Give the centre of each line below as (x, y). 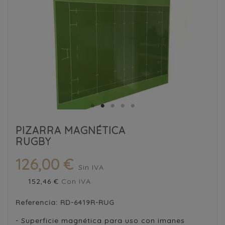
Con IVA (76, 181)
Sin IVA (91, 167)
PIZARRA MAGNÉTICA (71, 130)
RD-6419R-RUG (87, 202)
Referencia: (38, 202)
